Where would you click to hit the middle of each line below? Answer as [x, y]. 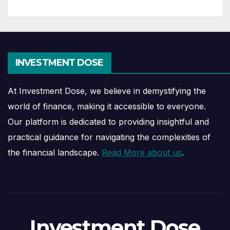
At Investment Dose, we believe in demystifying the [107, 91]
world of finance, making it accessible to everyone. [107, 107]
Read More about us [142, 153]
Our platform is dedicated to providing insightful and [108, 122]
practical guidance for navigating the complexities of [109, 137]
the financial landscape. [55, 153]
